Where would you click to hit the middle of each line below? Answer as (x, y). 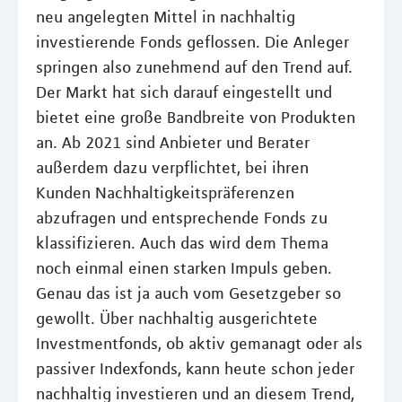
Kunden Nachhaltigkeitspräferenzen (165, 192)
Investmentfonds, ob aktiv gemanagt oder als (199, 343)
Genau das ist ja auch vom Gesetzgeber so (188, 293)
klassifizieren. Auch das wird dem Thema (182, 243)
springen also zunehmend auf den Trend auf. (194, 67)
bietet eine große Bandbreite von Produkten (196, 117)
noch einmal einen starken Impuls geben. (184, 268)
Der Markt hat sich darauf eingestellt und (184, 92)
